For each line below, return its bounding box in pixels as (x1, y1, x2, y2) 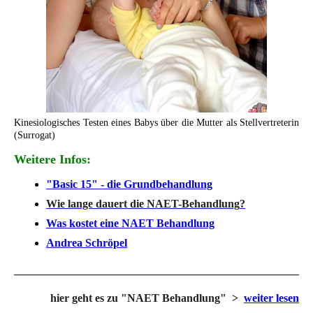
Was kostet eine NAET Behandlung (46, 217, 214, 230)
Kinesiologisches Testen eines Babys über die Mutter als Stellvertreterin (14, 117, 299, 129)
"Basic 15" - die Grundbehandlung (46, 178, 212, 191)
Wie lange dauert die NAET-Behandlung (46, 198, 240, 210)
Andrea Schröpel (46, 237, 127, 249)
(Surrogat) (14, 130, 55, 141)
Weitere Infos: (14, 152, 91, 167)
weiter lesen (244, 291, 299, 304)
